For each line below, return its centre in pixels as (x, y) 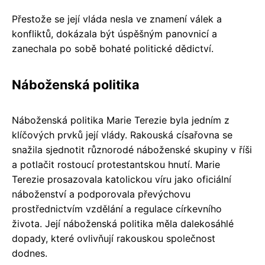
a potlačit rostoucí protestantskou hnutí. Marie (116, 165)
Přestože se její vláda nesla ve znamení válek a (117, 19)
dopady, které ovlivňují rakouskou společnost (114, 239)
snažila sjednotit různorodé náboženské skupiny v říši (132, 150)
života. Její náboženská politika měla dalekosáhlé (123, 224)
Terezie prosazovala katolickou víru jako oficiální (122, 180)
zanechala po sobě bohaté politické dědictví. (113, 49)
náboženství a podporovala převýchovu (101, 194)
